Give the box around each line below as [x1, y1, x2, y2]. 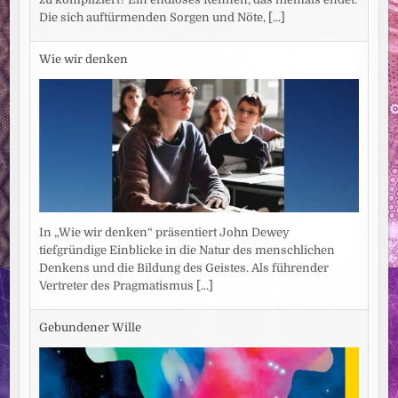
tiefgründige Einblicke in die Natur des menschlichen [39, 243, 336, 257]
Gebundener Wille [39, 321, 142, 335]
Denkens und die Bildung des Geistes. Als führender [39, 260, 330, 275]
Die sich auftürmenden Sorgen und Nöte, [39, 10, 269, 24]
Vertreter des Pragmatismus [39, 278, 197, 292]
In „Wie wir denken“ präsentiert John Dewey [39, 225, 291, 239]
